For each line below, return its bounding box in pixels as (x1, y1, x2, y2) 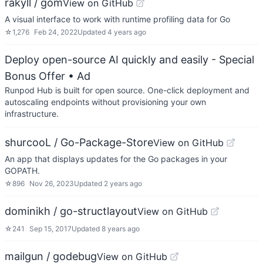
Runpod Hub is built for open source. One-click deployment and (5, 85, 249, 95)
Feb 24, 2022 (34, 28, 77, 36)
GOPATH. (5, 166, 40, 176)
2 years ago (104, 179, 142, 188)
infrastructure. (5, 109, 59, 119)
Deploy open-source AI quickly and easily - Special (5, 53, 254, 66)
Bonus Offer (5, 70, 65, 82)
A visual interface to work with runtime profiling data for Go (5, 14, 230, 24)
